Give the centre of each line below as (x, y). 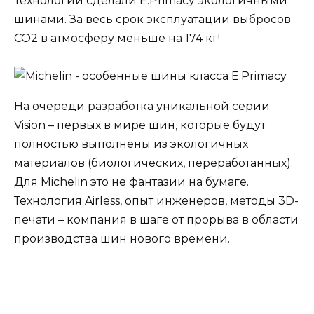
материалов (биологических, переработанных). (153, 163)
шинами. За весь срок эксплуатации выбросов (152, 19)
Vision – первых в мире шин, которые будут (140, 125)
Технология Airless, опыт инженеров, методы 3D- (156, 200)
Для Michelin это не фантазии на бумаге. (131, 182)
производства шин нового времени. (122, 238)
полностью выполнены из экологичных (131, 144)
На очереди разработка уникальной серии (142, 106)
